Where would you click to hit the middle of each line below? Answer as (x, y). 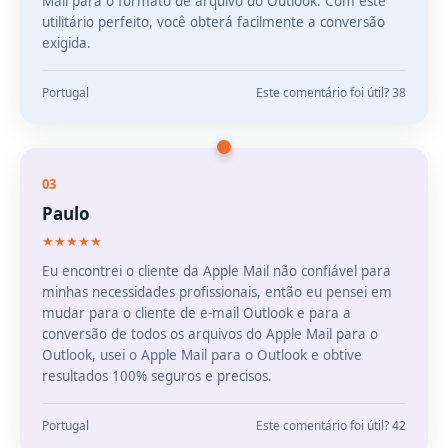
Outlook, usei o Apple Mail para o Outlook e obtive (202, 355)
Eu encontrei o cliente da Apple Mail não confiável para (216, 271)
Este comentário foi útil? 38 (331, 92)
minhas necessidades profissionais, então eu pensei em (217, 292)
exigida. (66, 43)
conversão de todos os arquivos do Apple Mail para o (210, 334)
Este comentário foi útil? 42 (331, 425)
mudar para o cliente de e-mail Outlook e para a (196, 313)
